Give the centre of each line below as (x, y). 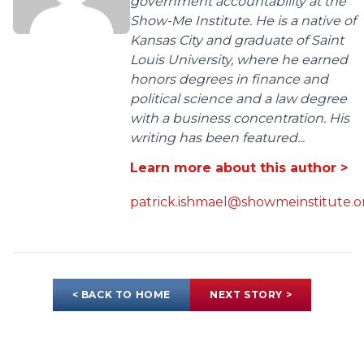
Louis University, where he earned (239, 60)
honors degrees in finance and (229, 80)
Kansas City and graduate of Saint (237, 41)
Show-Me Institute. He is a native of (243, 21)
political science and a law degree (238, 99)
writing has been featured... (217, 138)
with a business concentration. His (240, 119)
